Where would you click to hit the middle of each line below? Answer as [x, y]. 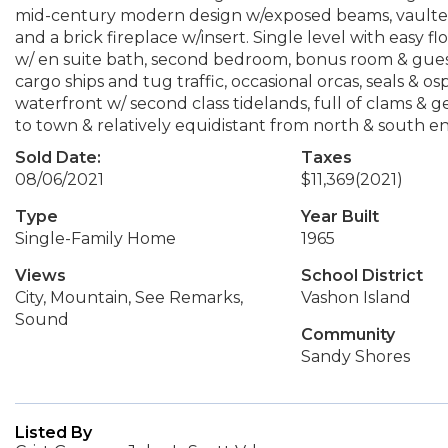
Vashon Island [355, 297]
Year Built [339, 216]
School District [361, 275]
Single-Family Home [95, 238]
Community [347, 334]
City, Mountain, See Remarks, [129, 297]
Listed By [53, 432]
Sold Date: [58, 157]
